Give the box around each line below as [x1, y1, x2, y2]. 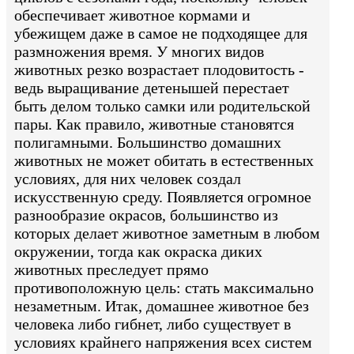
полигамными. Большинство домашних [14, 134, 281, 152]
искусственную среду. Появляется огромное [14, 188, 311, 206]
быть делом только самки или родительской [14, 97, 311, 115]
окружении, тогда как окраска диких [14, 243, 262, 261]
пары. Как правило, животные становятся [14, 115, 294, 134]
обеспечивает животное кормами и [14, 6, 250, 24]
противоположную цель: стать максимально [14, 279, 314, 297]
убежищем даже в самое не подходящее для [14, 24, 307, 43]
